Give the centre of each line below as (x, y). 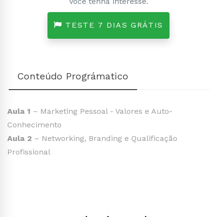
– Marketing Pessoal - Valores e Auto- (101, 111)
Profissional (29, 152)
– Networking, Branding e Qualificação (105, 138)
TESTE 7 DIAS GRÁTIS (147, 25)
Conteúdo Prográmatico (73, 76)
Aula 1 (19, 111)
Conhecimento (34, 124)
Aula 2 (20, 138)
